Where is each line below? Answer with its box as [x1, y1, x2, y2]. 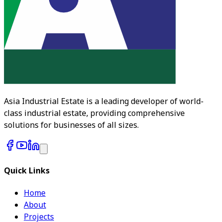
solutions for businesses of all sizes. [4, 119, 139, 131]
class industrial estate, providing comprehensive [4, 107, 185, 119]
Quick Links [4, 165, 50, 177]
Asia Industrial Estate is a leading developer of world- [4, 95, 204, 108]
